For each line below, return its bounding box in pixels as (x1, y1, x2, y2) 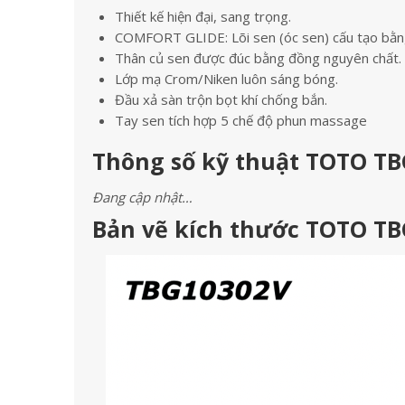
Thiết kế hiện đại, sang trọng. (115, 7, 291, 25)
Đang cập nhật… (92, 188, 193, 206)
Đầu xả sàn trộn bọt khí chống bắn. (115, 90, 327, 108)
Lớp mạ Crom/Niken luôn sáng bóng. (115, 70, 338, 88)
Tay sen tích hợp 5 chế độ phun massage (115, 111, 367, 129)
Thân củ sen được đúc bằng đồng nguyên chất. (115, 49, 401, 67)
